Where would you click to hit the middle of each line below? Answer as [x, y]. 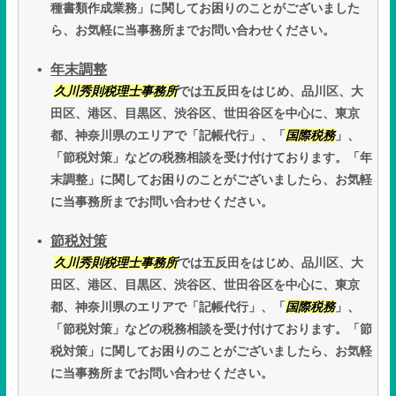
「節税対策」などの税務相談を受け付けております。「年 [211, 158]
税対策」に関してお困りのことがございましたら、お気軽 [211, 351]
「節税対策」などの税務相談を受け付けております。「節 [211, 329]
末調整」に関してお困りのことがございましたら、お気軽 [211, 180]
